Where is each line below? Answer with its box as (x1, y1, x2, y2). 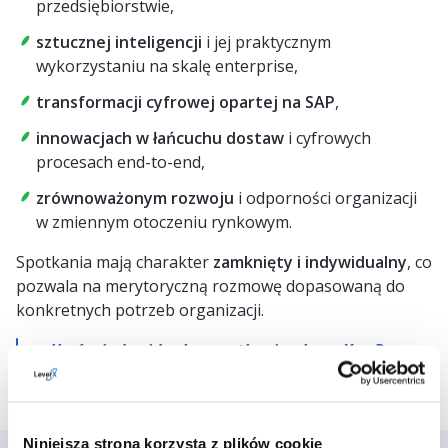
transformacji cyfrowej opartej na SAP (36, 91, 335, 113)
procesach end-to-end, (36, 151, 205, 173)
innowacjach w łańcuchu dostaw (36, 127, 284, 149)
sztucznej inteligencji (36, 31, 202, 53)
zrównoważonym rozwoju (36, 187, 234, 209)
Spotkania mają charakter (16, 251, 213, 273)
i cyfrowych (284, 127, 371, 149)
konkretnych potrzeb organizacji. (16, 299, 264, 321)
